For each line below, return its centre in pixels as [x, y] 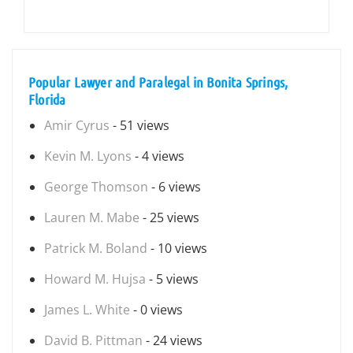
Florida [47, 99]
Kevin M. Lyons [88, 156]
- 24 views [173, 340]
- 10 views [177, 248]
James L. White [87, 310]
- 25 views [169, 217]
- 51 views [139, 125]
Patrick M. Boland [96, 248]
